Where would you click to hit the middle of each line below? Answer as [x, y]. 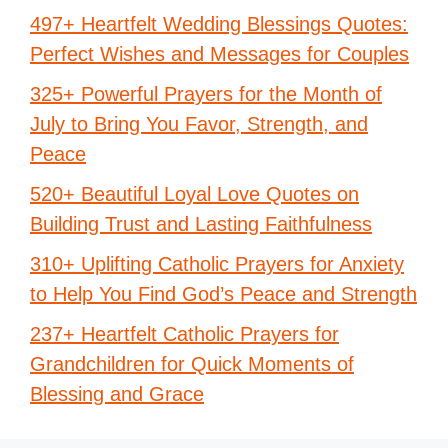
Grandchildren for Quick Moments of [192, 364]
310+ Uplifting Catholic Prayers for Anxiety [217, 264]
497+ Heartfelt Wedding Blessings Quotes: [219, 24]
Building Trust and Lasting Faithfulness [201, 224]
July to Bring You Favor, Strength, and [199, 124]
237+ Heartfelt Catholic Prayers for [184, 334]
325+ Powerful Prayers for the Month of [206, 94]
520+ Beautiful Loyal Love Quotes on [194, 194]
